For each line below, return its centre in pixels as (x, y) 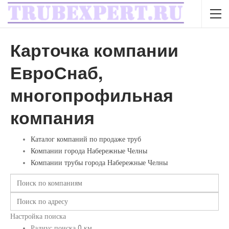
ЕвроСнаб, (56, 72)
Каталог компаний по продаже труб (86, 139)
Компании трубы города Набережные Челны (99, 163)
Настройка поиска (38, 216)
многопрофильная (92, 95)
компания (52, 117)
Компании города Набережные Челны (89, 151)
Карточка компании (94, 50)
